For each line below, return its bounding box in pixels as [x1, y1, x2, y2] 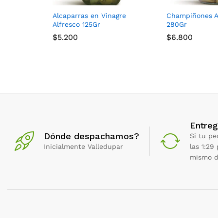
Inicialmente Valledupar [44, 142, 123, 150]
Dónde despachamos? [44, 130, 139, 141]
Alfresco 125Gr [53, 20, 100, 28]
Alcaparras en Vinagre [53, 11, 126, 19]
